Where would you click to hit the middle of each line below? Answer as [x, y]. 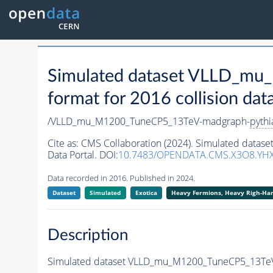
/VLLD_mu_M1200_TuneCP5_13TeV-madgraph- [148, 122]
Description [88, 235]
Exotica [146, 193]
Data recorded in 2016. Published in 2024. [121, 178]
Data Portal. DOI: [83, 155]
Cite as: [64, 144]
